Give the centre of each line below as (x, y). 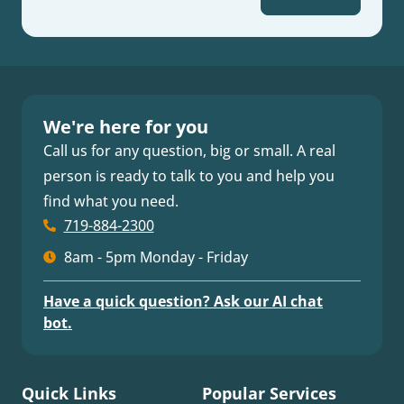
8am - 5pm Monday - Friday (156, 257)
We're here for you (126, 126)
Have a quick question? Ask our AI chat (183, 301)
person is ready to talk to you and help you (189, 175)
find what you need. (111, 201)
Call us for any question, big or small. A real (189, 150)
